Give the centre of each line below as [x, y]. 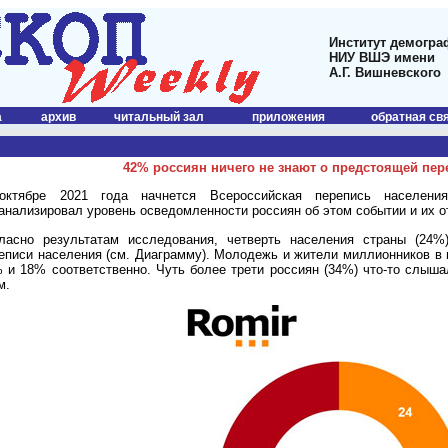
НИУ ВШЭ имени [382, 57]
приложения [288, 117]
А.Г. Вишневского [385, 72]
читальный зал [159, 117]
